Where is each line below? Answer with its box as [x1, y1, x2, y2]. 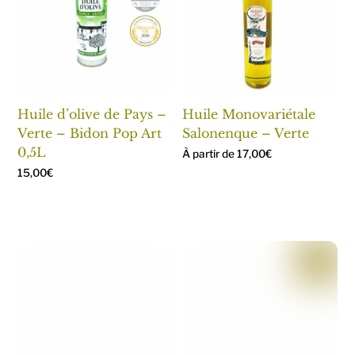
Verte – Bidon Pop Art [17, 124, 162, 141]
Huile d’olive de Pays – [17, 105, 167, 122]
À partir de [182, 147, 238, 160]
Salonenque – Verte [182, 124, 310, 141]
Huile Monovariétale [182, 105, 316, 122]
